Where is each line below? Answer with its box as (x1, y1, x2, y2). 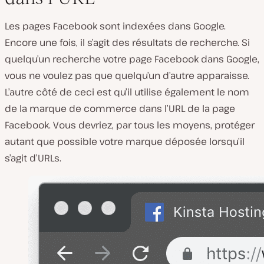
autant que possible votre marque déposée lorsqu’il (5, 135, 245, 148)
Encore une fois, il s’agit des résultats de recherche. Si (5, 36, 250, 49)
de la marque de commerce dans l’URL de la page (5, 102, 235, 115)
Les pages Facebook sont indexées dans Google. (5, 19, 226, 33)
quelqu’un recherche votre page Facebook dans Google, (5, 52, 259, 66)
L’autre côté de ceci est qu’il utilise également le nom (5, 85, 249, 99)
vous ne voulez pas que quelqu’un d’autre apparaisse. (5, 69, 249, 82)
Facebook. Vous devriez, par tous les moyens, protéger (5, 118, 255, 132)
